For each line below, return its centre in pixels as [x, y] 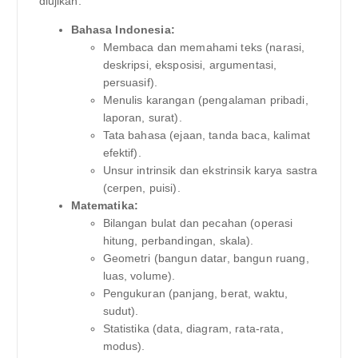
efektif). [122, 153]
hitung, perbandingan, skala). [178, 241]
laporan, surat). [142, 118]
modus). [124, 346]
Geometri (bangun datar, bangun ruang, [206, 259]
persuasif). [130, 83]
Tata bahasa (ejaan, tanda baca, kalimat [206, 135]
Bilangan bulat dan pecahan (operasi [198, 223]
